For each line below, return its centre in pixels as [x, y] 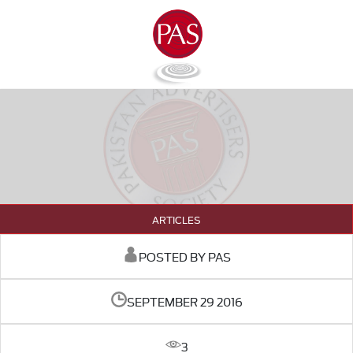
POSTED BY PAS [184, 257]
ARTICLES [176, 219]
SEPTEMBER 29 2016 [184, 302]
